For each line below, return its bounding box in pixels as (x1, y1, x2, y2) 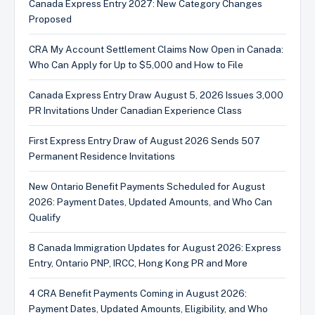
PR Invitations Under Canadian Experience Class (29, 104, 242, 116)
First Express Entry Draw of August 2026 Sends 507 (29, 134, 260, 146)
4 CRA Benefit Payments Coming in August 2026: (29, 287, 247, 299)
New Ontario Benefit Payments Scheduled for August (29, 180, 265, 192)
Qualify (29, 211, 60, 223)
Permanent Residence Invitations (29, 150, 175, 162)
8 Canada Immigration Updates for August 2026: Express (29, 241, 281, 253)
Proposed (29, 13, 72, 25)
